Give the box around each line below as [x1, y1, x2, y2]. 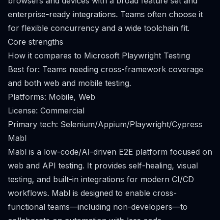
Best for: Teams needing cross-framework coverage [8, 64, 203, 74]
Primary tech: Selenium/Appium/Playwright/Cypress [8, 119, 202, 129]
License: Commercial [8, 106, 84, 115]
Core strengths [8, 37, 63, 47]
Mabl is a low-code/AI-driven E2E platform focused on [8, 147, 212, 157]
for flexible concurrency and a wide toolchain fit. [8, 23, 190, 33]
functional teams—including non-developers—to [8, 202, 188, 212]
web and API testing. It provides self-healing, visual [8, 161, 198, 170]
